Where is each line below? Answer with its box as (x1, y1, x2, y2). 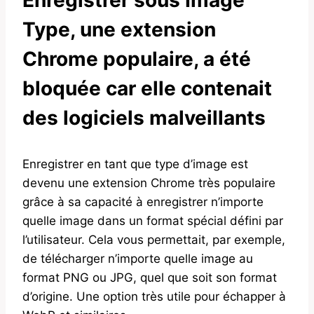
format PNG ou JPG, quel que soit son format (22, 270, 277, 285)
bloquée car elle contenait (22, 76, 272, 100)
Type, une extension (22, 17, 216, 41)
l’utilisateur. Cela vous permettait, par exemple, (22, 232, 285, 247)
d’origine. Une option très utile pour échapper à (22, 289, 286, 303)
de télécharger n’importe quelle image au (22, 251, 253, 266)
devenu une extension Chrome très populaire (22, 175, 275, 190)
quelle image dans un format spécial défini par (22, 213, 283, 228)
